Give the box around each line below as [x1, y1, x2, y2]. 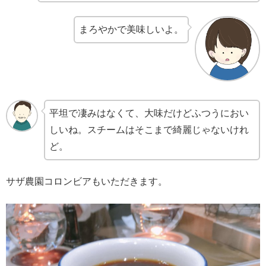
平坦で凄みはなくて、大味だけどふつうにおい [49, 107, 249, 118]
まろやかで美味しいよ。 [79, 24, 183, 34]
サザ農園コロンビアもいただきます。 [6, 176, 167, 187]
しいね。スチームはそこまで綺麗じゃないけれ [49, 124, 249, 135]
